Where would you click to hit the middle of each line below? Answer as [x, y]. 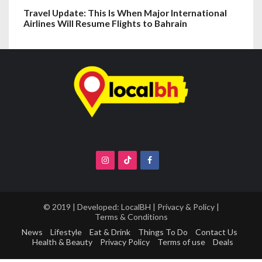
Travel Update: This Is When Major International [125, 12]
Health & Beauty [62, 242]
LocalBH [136, 207]
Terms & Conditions [131, 217]
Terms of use [181, 242]
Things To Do [163, 232]
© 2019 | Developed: [82, 207]
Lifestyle [66, 232]
